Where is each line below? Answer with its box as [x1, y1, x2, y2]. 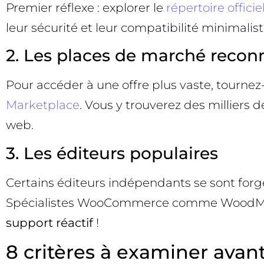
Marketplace [6, 98, 80, 113]
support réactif [6, 215, 93, 230]
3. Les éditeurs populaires [6, 143, 218, 163]
